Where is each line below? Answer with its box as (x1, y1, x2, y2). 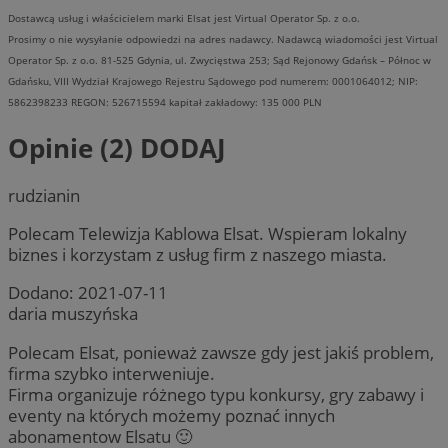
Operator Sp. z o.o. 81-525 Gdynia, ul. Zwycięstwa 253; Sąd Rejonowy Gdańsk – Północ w (8, 53, 431, 68)
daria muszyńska (8, 302, 138, 326)
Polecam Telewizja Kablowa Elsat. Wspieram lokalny (8, 222, 407, 246)
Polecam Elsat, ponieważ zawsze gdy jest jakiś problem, (8, 340, 434, 364)
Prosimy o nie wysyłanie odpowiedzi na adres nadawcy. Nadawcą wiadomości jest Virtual (8, 32, 438, 47)
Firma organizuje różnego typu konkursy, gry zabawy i (8, 382, 424, 406)
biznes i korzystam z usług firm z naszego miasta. (8, 243, 387, 267)
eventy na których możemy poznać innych (8, 403, 335, 427)
